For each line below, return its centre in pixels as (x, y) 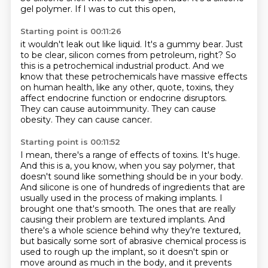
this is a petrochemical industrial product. (106, 66)
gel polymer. (47, 9)
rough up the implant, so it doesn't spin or (141, 252)
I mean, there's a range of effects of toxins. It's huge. (130, 155)
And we (208, 66)
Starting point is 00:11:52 (70, 142)
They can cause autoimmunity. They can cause (118, 109)
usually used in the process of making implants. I (121, 198)
